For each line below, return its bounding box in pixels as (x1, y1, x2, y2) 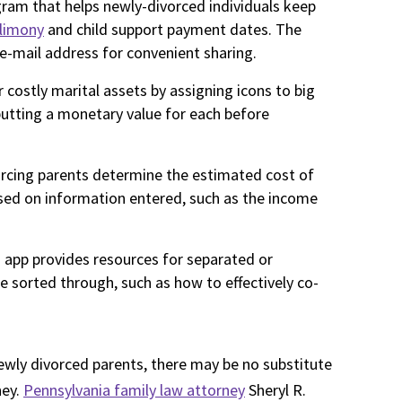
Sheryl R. (245, 380, 306, 400)
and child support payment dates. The (44, 19, 301, 39)
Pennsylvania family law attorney (23, 380, 245, 400)
